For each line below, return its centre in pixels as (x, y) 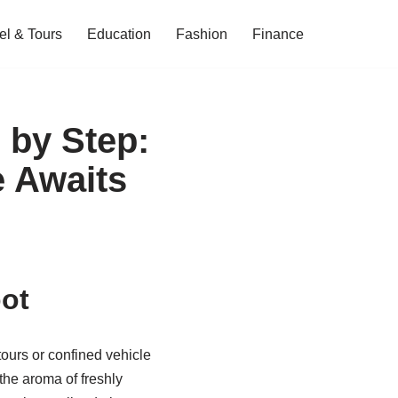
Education (119, 34)
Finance (278, 34)
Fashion (202, 34)
